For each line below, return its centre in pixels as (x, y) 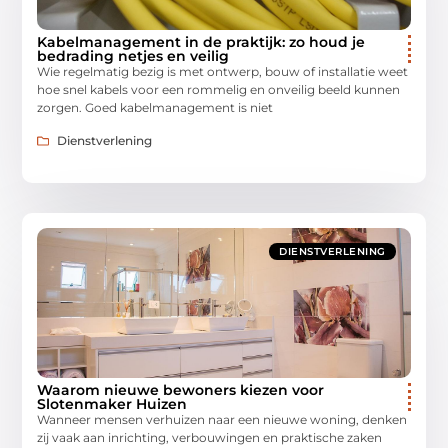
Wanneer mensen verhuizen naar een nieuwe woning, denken (222, 419)
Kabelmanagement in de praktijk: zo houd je (201, 42)
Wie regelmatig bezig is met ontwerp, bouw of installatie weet (223, 72)
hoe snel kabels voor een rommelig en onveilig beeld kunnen (219, 90)
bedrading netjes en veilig (133, 56)
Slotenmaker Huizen (112, 403)
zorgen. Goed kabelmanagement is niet (155, 108)
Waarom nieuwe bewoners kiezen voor (181, 389)
